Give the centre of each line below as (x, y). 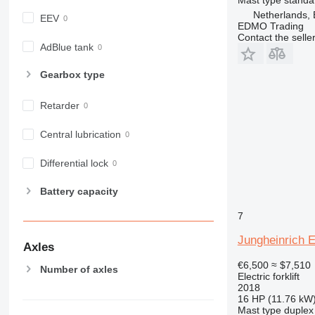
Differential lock (74, 163)
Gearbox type (72, 75)
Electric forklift (268, 276)
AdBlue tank (66, 47)
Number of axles (79, 269)
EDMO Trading (270, 26)
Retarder (59, 106)
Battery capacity (79, 191)
